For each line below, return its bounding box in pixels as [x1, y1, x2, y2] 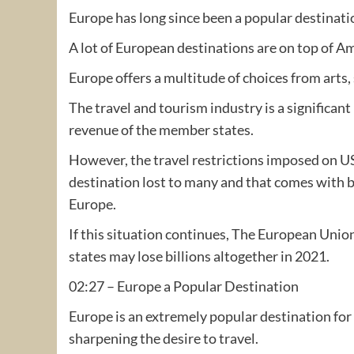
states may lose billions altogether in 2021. [69, 247, 330, 265]
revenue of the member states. [69, 120, 254, 138]
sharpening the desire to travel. [69, 329, 258, 347]
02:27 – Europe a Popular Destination [69, 277, 299, 295]
